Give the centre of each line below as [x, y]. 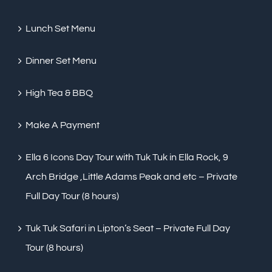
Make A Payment [63, 125]
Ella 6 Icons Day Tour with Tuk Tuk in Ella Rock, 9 [127, 158]
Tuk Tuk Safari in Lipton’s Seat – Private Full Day [128, 229]
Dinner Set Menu [61, 61]
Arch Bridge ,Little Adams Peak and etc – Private [131, 177]
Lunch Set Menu [60, 29]
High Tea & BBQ [59, 93]
